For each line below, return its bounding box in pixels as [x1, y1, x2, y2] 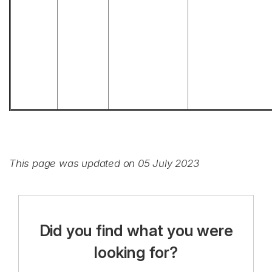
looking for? [94, 243, 178, 262]
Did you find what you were [39, 221, 233, 240]
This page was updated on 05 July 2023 [9, 157, 199, 169]
